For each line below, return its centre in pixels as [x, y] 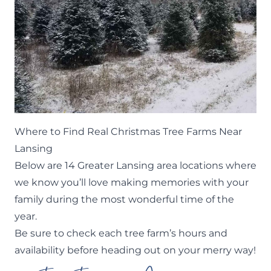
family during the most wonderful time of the [124, 199]
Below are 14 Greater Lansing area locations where [135, 165]
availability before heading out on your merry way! [135, 250]
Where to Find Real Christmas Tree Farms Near [128, 131]
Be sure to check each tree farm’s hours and [121, 233]
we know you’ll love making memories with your [132, 182]
